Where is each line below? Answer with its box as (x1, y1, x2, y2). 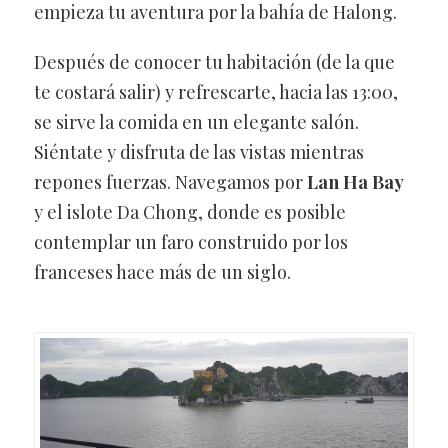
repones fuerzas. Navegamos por (33, 169, 307, 194)
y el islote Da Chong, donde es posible (33, 199, 346, 224)
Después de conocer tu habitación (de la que (33, 49, 395, 74)
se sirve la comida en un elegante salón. (33, 109, 359, 134)
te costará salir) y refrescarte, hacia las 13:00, (33, 79, 398, 104)
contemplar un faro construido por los (33, 229, 348, 254)
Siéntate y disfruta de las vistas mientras (33, 139, 364, 164)
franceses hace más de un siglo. (33, 259, 291, 284)
